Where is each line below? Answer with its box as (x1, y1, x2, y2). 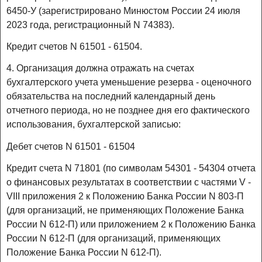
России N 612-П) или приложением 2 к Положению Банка (6, 219, 256, 229)
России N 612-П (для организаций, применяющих (6, 233, 220, 243)
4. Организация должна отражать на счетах (6, 63, 194, 74)
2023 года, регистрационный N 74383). (6, 19, 174, 30)
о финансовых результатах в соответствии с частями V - (6, 177, 251, 187)
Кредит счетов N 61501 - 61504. (6, 42, 142, 52)
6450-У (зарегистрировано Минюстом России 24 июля (6, 5, 240, 16)
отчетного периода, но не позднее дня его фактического (6, 105, 250, 116)
